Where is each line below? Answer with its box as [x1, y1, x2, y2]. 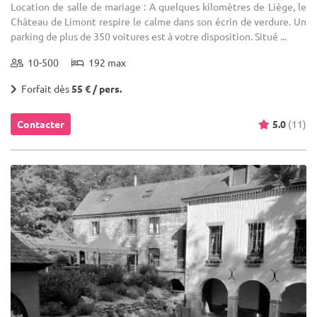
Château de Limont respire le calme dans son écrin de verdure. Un [11, 14, 306, 28]
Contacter [17, 117, 64, 130]
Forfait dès [17, 81, 71, 95]
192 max [84, 55, 126, 69]
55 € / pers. [71, 81, 122, 95]
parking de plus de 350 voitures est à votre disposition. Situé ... [11, 29, 287, 42]
